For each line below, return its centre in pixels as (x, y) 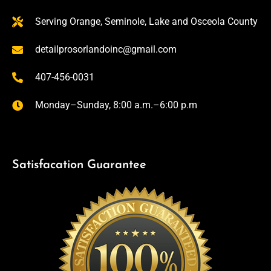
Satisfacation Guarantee (79, 165)
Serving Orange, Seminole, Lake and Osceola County (146, 22)
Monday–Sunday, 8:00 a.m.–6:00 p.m (116, 105)
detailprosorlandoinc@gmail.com (106, 50)
